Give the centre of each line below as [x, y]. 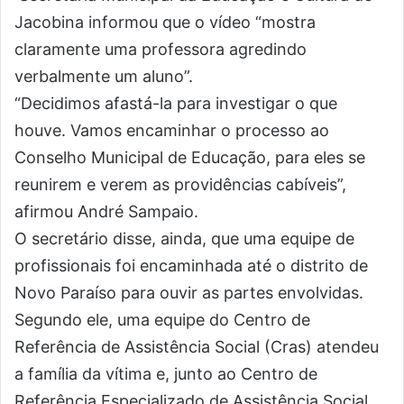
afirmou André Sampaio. [106, 211]
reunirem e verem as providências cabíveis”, [180, 184]
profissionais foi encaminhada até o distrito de [191, 266]
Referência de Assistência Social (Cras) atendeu [197, 347]
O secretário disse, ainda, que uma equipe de [184, 239]
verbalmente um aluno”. [104, 76]
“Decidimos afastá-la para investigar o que [176, 103]
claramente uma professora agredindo [161, 49]
